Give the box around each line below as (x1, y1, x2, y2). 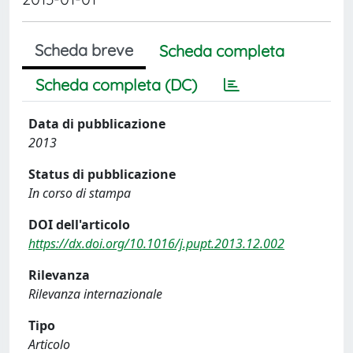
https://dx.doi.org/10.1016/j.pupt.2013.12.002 (28, 235, 284, 252)
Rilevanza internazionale (28, 285, 162, 303)
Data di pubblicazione (28, 115, 165, 132)
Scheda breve (35, 40, 133, 60)
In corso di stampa (28, 184, 131, 202)
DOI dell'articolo (28, 216, 130, 233)
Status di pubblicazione (28, 165, 176, 183)
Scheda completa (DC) (35, 75, 197, 95)
